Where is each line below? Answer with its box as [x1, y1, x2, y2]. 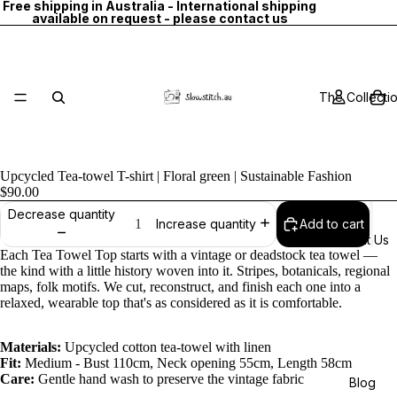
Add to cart [300, 216, 364, 231]
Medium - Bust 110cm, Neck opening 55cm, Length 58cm [25, 355, 352, 370]
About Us [335, 232, 389, 247]
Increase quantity [156, 216, 256, 232]
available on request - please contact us [31, 11, 288, 26]
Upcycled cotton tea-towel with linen [65, 339, 271, 354]
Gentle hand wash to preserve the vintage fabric [38, 371, 304, 386]
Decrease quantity [8, 206, 115, 222]
